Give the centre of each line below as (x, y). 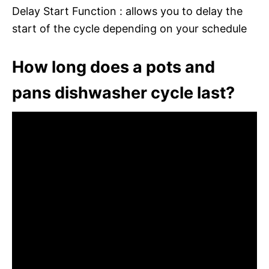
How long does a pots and (113, 67)
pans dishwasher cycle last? (123, 92)
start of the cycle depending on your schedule (129, 28)
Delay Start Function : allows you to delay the (127, 11)
